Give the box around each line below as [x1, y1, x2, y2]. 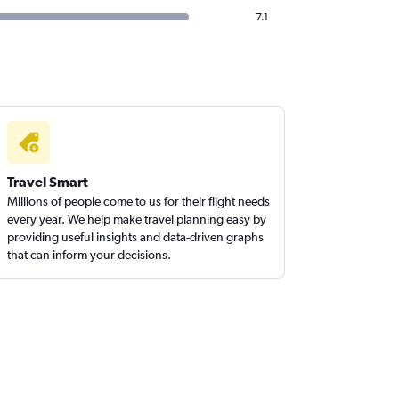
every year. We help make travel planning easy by [7, 212, 267, 226]
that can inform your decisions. [7, 248, 172, 262]
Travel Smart [7, 174, 89, 190]
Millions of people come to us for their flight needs [7, 194, 271, 208]
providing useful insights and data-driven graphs [7, 230, 265, 244]
